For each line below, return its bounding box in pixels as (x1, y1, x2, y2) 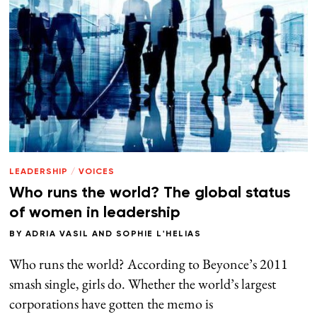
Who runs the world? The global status (9, 185, 291, 202)
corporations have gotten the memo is (9, 294, 214, 313)
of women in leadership (9, 205, 181, 221)
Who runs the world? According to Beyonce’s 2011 (9, 254, 289, 273)
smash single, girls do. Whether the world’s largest (9, 274, 277, 293)
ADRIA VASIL (25, 229, 89, 238)
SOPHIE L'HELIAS (115, 229, 202, 238)
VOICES (79, 167, 115, 176)
